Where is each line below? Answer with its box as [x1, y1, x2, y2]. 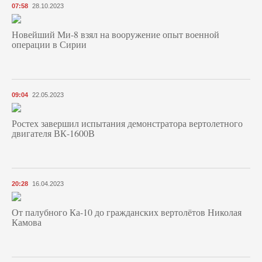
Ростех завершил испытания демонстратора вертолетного [12, 117, 243, 130]
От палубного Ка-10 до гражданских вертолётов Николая [12, 206, 242, 219]
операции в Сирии [12, 38, 87, 51]
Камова [12, 216, 42, 229]
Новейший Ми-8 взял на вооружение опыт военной [12, 28, 219, 41]
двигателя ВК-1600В [12, 127, 95, 140]
